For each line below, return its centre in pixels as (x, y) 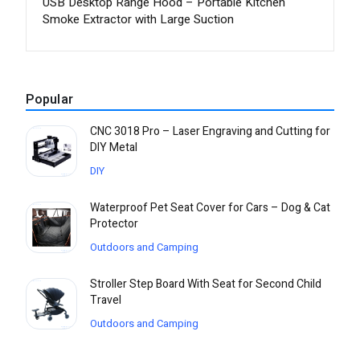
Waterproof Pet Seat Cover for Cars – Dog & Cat (210, 207)
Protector (114, 223)
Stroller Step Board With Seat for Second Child (206, 284)
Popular (49, 99)
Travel (106, 300)
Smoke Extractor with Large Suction (138, 19)
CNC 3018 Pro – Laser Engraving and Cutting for (210, 131)
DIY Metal (114, 147)
